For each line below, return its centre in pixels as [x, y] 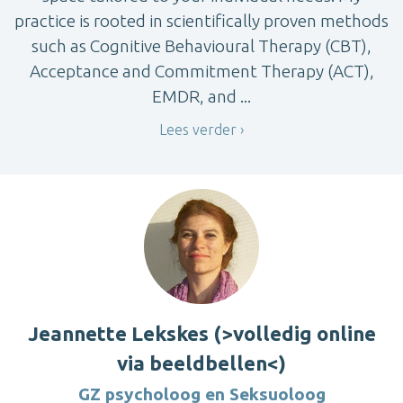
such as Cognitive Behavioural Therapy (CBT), [201, 45]
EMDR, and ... [201, 96]
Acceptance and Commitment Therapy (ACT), [201, 71]
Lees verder [198, 129]
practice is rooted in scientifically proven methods [201, 20]
